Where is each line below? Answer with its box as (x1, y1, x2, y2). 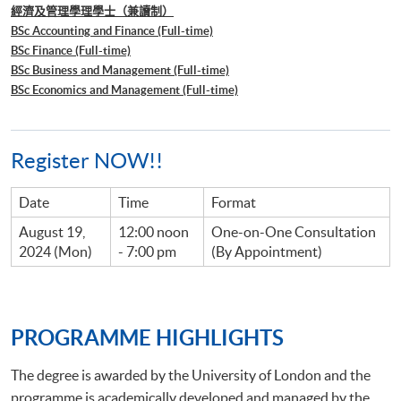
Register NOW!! (11, 148, 163, 173)
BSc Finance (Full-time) (11, 43, 131, 57)
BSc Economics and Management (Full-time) (11, 82, 238, 97)
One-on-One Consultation (211, 223, 376, 240)
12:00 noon (118, 223, 189, 240)
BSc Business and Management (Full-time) (11, 63, 229, 77)
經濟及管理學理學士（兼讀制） (11, 4, 174, 18)
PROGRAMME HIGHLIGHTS (11, 324, 284, 350)
